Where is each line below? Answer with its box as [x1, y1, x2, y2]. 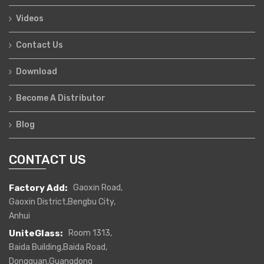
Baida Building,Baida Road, [9, 242, 107, 252]
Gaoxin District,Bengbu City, [9, 196, 115, 207]
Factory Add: [9, 182, 67, 193]
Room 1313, [68, 227, 112, 238]
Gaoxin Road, [73, 182, 123, 193]
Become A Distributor [16, 93, 105, 103]
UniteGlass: [9, 227, 62, 239]
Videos [16, 13, 44, 24]
